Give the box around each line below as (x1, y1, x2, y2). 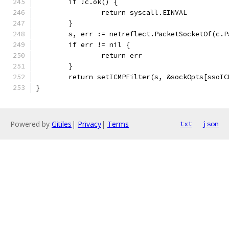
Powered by (10, 119, 52, 129)
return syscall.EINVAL (101, 8, 187, 17)
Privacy (78, 119, 101, 129)
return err (101, 51, 142, 60)
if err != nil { (68, 40, 130, 49)
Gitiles (52, 119, 72, 129)
